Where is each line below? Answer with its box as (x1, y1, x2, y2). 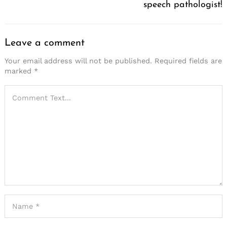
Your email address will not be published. (5, 56, 152, 65)
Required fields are (155, 56, 222, 65)
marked (5, 66, 34, 75)
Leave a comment (5, 38, 85, 49)
